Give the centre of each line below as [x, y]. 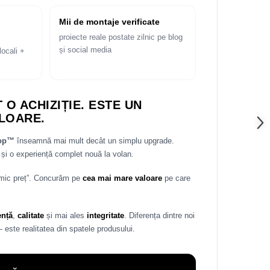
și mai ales [65, 216]
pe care [176, 178]
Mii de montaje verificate [109, 22]
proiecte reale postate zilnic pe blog [121, 38]
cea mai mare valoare [122, 178]
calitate [31, 216]
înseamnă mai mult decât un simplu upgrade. [94, 141]
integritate [105, 216]
